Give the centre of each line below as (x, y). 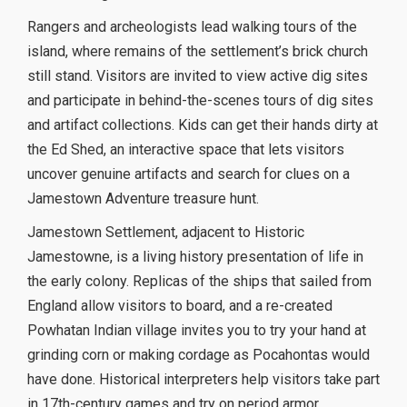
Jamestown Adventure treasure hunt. (143, 198)
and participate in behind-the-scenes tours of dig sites (200, 100)
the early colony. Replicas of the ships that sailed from (199, 281)
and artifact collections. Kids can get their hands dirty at (203, 124)
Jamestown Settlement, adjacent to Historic (166, 232)
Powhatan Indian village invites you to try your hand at (197, 330)
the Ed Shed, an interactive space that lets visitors (186, 149)
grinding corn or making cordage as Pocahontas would (199, 354)
